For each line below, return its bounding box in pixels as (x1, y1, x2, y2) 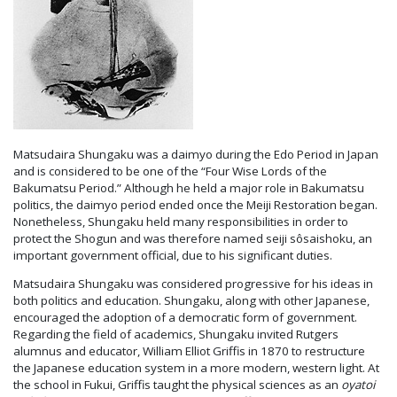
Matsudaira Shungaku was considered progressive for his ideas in (13, 276, 373, 292)
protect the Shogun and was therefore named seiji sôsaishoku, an (13, 230, 372, 246)
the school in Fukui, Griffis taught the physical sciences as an (13, 377, 341, 393)
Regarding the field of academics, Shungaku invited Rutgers (13, 326, 339, 343)
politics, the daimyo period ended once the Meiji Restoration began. (13, 196, 378, 213)
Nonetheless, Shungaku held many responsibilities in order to (13, 213, 348, 230)
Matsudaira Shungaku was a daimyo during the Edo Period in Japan (13, 145, 378, 162)
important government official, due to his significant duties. (13, 246, 332, 263)
